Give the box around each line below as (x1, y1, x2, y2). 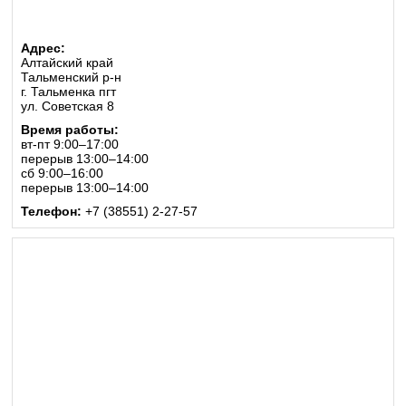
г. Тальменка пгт (20, 84, 116, 99)
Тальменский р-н (20, 70, 121, 84)
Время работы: (20, 122, 119, 137)
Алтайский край (20, 55, 113, 70)
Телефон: (20, 204, 85, 218)
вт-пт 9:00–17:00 (20, 137, 119, 151)
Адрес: (20, 41, 65, 55)
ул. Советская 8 (20, 99, 114, 113)
